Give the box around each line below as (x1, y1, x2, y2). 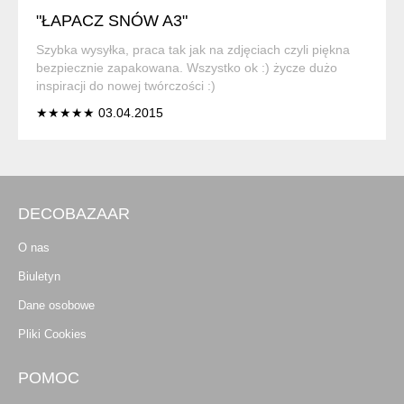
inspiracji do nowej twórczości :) (36, 78, 216, 93)
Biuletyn (18, 269, 60, 283)
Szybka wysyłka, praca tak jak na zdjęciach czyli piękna (36, 41, 350, 57)
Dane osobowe (18, 298, 95, 312)
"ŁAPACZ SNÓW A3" (36, 11, 188, 30)
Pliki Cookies (18, 326, 87, 341)
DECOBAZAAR (18, 204, 130, 223)
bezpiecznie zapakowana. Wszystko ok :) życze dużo (36, 60, 337, 75)
